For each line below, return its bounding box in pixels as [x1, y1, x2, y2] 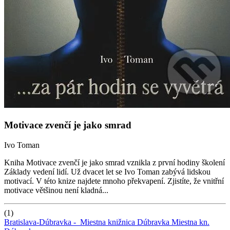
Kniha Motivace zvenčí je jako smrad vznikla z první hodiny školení [4, 158, 225, 167]
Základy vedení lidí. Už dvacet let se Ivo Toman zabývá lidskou [4, 167, 210, 176]
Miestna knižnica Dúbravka [80, 217, 169, 226]
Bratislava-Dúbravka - [4, 217, 80, 226]
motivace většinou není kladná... [4, 185, 108, 195]
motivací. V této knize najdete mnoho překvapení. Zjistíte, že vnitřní [4, 176, 224, 185]
